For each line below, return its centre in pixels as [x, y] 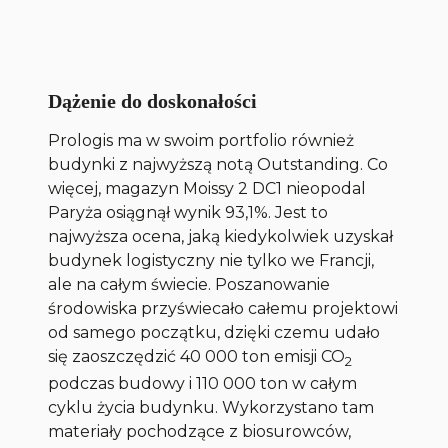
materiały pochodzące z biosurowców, [200, 431]
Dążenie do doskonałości [153, 101]
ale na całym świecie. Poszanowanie [189, 285]
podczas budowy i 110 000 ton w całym [203, 383]
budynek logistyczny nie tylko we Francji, [211, 261]
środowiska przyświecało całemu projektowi [223, 309]
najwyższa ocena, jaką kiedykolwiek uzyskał [221, 237]
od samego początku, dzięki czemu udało [214, 333]
